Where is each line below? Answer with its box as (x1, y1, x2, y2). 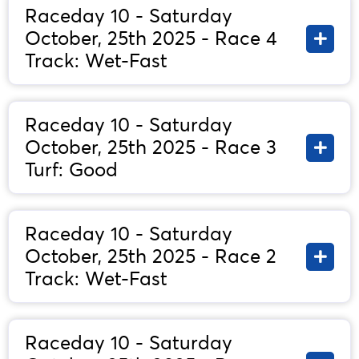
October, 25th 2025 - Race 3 (25, 135, 276, 159)
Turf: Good (25, 158, 118, 182)
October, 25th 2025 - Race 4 (25, 26, 277, 50)
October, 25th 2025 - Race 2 (25, 244, 276, 268)
